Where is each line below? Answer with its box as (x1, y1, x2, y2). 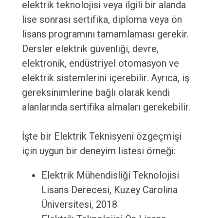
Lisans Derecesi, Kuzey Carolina (41, 184, 178, 196)
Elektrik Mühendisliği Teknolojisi (41, 169, 179, 182)
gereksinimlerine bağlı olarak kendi (21, 87, 170, 99)
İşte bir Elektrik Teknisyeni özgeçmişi (21, 130, 182, 143)
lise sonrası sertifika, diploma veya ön (21, 14, 182, 26)
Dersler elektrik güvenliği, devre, (21, 43, 159, 55)
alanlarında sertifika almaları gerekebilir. (21, 101, 190, 113)
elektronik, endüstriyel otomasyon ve (21, 57, 179, 70)
